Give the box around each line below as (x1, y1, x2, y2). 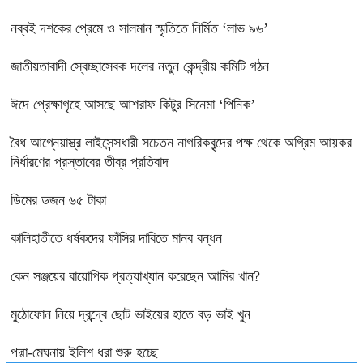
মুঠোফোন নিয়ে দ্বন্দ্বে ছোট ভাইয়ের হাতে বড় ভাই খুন (11, 306, 250, 323)
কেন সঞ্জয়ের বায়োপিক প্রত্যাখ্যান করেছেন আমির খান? (11, 268, 260, 285)
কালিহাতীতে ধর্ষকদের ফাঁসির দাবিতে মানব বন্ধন (11, 230, 222, 247)
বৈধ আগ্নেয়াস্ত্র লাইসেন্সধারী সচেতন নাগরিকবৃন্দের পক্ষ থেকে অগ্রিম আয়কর (11, 135, 352, 152)
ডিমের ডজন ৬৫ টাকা (11, 192, 106, 209)
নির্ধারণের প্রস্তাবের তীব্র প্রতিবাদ (11, 154, 169, 171)
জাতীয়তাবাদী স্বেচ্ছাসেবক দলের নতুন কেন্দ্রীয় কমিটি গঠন (11, 58, 269, 75)
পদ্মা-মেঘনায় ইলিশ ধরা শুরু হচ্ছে (11, 344, 158, 361)
